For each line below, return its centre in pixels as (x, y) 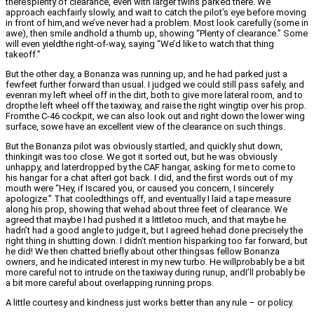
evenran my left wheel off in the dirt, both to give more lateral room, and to (154, 95)
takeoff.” (23, 55)
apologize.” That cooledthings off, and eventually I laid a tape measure (148, 199)
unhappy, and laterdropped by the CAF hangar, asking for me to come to (151, 168)
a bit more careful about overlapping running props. (110, 283)
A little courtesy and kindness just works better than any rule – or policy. (150, 303)
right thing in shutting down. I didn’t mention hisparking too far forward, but (157, 241)
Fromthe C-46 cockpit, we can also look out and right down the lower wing (155, 116)
